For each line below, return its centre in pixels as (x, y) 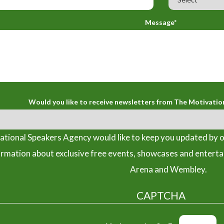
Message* (161, 22)
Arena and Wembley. (168, 169)
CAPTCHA (161, 195)
